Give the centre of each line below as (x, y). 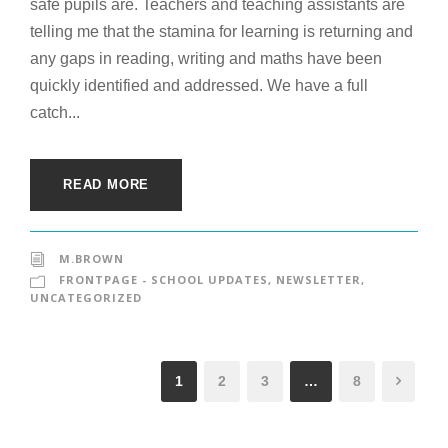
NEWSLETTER (318, 279)
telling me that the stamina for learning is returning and (221, 31)
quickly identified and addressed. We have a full (199, 85)
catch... (55, 112)
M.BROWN (91, 258)
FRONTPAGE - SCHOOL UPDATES (163, 279)
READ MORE (106, 184)
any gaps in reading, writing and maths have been (206, 58)
